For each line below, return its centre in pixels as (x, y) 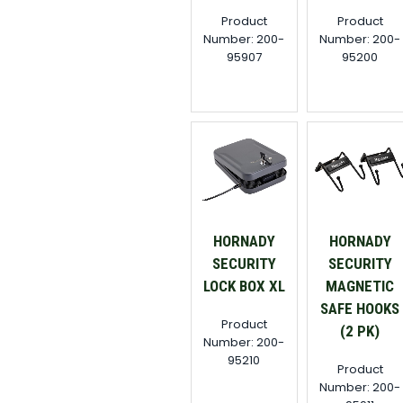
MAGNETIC (360, 287)
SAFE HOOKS (360, 309)
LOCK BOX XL (244, 287)
